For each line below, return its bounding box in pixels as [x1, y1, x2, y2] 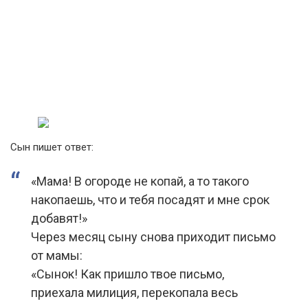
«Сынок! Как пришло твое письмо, [31, 267, 224, 281]
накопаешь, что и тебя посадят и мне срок [31, 192, 269, 207]
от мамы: [31, 248, 82, 263]
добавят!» [31, 211, 87, 225]
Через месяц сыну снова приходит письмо [31, 230, 276, 244]
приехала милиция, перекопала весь [31, 285, 238, 300]
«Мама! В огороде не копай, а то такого [31, 174, 249, 188]
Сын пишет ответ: [10, 141, 93, 153]
